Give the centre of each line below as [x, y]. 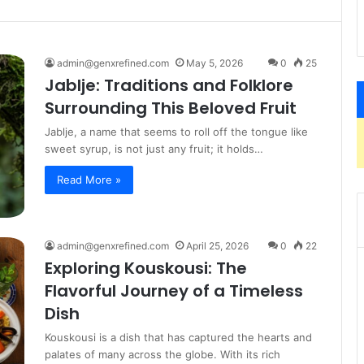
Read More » [89, 179]
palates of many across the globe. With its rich [162, 355]
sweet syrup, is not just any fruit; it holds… [154, 148]
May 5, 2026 [214, 63]
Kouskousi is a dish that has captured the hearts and [178, 338]
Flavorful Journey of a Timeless [174, 291]
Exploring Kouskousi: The [146, 269]
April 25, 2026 [217, 246]
